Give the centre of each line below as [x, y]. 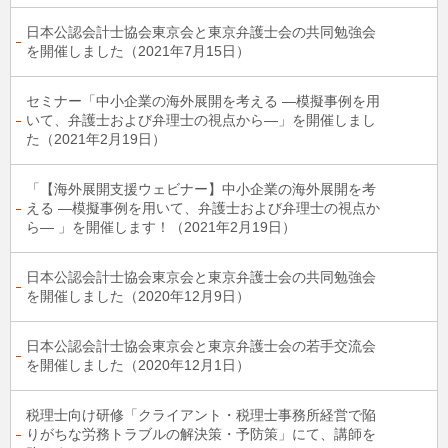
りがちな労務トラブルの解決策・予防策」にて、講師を [201, 434]
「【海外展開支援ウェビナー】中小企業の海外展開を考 [201, 189]
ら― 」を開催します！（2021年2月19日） [161, 227]
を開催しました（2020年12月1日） [138, 365]
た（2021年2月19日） [96, 139]
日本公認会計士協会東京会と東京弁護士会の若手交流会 [201, 346]
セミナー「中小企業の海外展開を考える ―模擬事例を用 [203, 101]
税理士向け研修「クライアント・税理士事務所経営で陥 [201, 415]
